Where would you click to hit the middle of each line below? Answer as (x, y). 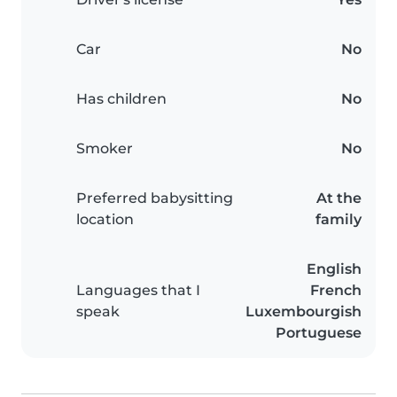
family (339, 220)
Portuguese (319, 333)
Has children (121, 99)
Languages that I (138, 291)
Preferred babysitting (155, 198)
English (334, 269)
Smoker (105, 149)
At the (339, 198)
